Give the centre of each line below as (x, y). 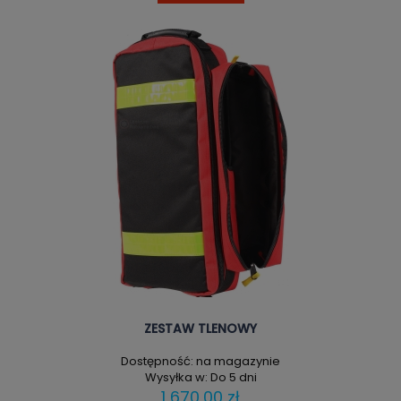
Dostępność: (157, 362)
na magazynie (238, 362)
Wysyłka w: (176, 378)
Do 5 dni (233, 378)
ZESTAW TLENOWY (200, 328)
